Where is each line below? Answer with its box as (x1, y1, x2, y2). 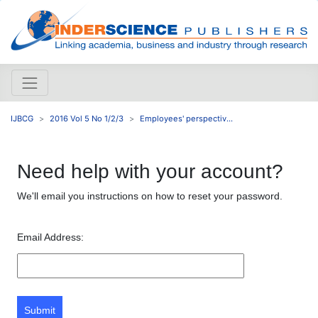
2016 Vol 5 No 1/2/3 (50, 113, 124, 124)
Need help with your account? (17, 160, 283, 182)
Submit (24, 304, 55, 316)
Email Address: (17, 231, 84, 243)
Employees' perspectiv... (140, 113, 233, 124)
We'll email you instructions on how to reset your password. (17, 190, 283, 202)
